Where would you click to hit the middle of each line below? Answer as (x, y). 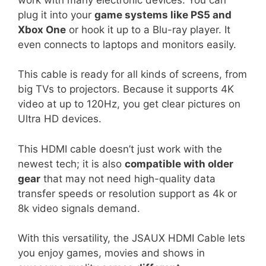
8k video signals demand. (79, 208)
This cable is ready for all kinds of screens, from (132, 74)
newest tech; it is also (71, 164)
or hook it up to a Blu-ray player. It (148, 29)
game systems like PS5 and (163, 15)
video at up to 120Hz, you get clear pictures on (129, 104)
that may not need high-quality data (128, 178)
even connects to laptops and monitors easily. (127, 44)
